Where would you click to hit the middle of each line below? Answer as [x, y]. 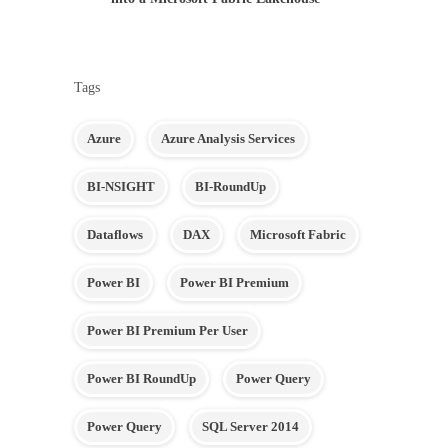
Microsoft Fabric [298, 234]
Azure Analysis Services [228, 138]
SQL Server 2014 [250, 426]
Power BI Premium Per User [167, 330]
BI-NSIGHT [121, 186]
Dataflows [115, 234]
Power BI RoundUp [141, 378]
